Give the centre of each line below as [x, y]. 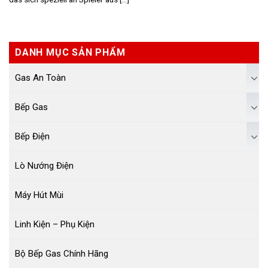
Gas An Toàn [40, 77]
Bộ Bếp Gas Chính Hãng [62, 253]
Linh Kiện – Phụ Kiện [55, 224]
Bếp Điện [32, 136]
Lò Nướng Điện [44, 165]
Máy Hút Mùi [39, 195]
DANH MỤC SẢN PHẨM [70, 52]
